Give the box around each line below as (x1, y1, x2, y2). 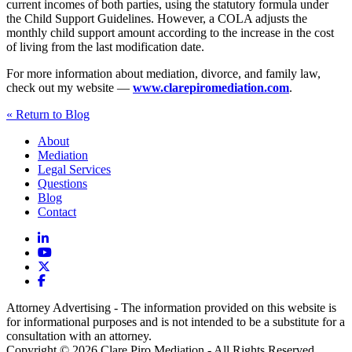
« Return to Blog (6, 107, 90, 121)
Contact (38, 204, 76, 218)
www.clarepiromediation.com (133, 80, 289, 94)
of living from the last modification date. (6, 39, 204, 53)
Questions (38, 176, 87, 190)
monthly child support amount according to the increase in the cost (6, 25, 334, 39)
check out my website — (6, 80, 133, 94)
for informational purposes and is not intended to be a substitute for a (6, 314, 345, 328)
